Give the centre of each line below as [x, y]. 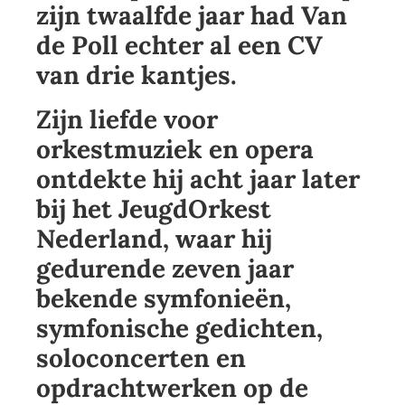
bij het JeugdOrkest [154, 209]
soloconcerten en [141, 358]
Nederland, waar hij [154, 239]
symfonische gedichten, [179, 329]
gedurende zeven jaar [165, 269]
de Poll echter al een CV [179, 46]
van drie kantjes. [137, 75]
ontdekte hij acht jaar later [198, 179]
